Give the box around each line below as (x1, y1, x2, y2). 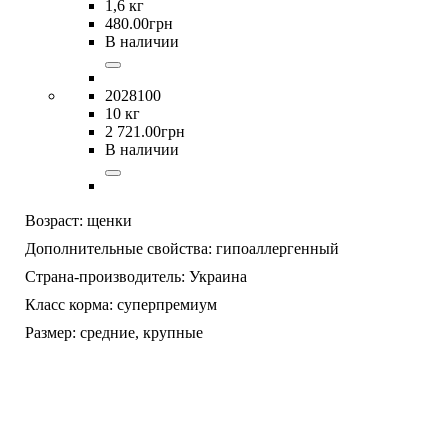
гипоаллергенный (216, 239, 339, 257)
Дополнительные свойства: (25, 239, 212, 257)
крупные (143, 323, 203, 341)
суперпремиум (117, 295, 217, 313)
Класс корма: (25, 295, 113, 313)
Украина (189, 267, 247, 285)
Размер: (25, 323, 76, 341)
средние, (80, 323, 143, 341)
